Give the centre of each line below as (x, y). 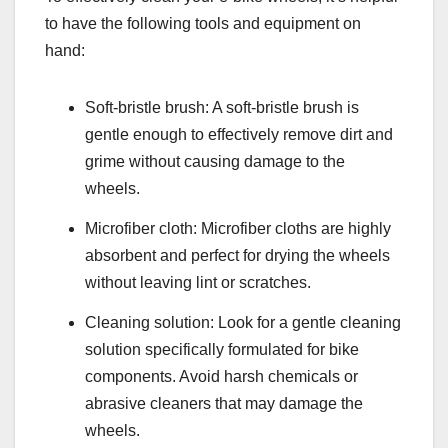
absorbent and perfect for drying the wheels (237, 256)
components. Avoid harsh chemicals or (221, 376)
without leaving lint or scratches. (198, 283)
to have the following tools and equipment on (203, 24)
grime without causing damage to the (215, 162)
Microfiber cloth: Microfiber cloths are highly (238, 229)
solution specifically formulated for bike (222, 349)
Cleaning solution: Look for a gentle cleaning (243, 322)
